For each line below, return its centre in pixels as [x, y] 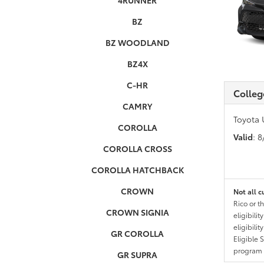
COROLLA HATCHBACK [137, 170]
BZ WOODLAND [137, 42]
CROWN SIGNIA [137, 212]
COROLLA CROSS [137, 148]
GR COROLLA [138, 233]
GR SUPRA [138, 255]
